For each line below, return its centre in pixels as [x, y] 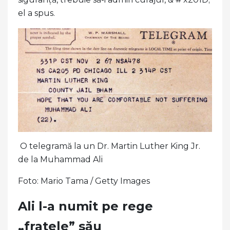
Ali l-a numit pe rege [85, 206]
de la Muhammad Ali [60, 159]
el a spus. [36, 13]
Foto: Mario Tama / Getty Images [84, 181]
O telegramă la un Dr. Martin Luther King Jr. [109, 146]
